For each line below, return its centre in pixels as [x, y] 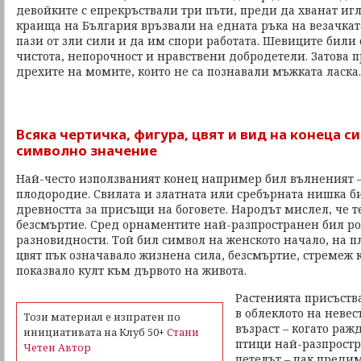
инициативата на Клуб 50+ [95, 332]
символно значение [87, 150]
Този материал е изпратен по [102, 317]
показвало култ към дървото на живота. [131, 270]
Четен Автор [57, 348]
